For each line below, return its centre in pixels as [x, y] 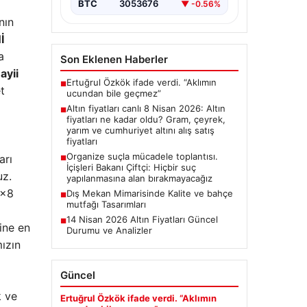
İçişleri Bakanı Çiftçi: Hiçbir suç [131, 168]
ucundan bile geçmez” [113, 94]
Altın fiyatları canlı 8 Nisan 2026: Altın [146, 109]
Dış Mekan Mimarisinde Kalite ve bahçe [149, 194]
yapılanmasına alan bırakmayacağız [139, 179]
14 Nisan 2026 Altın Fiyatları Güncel [142, 220]
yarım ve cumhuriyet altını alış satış [140, 131]
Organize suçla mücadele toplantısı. [142, 157]
